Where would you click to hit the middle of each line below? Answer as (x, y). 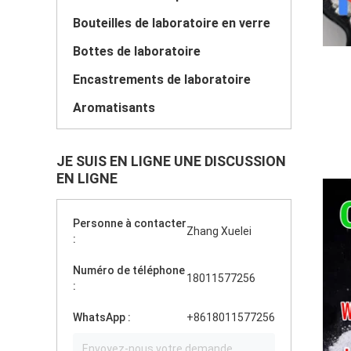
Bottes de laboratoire (137, 51)
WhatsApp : (102, 317)
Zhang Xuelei (219, 231)
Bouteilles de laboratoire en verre (172, 23)
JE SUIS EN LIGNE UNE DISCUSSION (171, 161)
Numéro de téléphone (129, 270)
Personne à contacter (130, 223)
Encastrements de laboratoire (162, 80)
